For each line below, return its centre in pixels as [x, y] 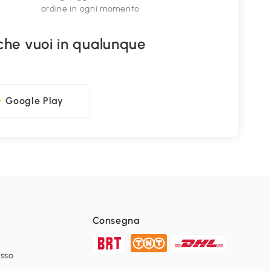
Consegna [116, 221]
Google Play [34, 101]
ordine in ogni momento [90, 9]
